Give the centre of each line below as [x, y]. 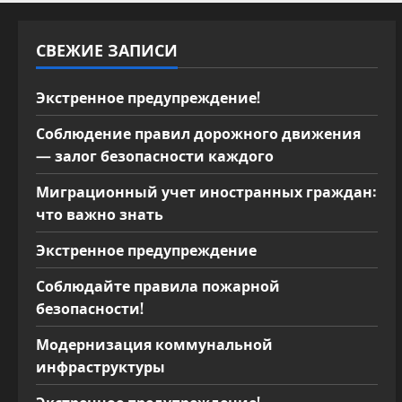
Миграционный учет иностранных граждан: [206, 191]
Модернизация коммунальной [154, 344]
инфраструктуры [100, 366]
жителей [167, 12]
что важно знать [100, 214]
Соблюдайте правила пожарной [158, 285]
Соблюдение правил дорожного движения [198, 133]
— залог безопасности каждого [155, 155]
